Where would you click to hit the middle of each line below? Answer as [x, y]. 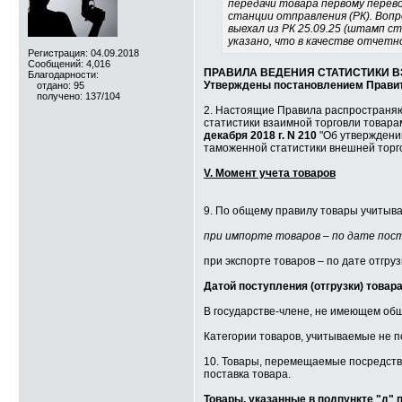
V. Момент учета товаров [270, 173]
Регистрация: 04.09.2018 [83, 53]
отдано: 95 [61, 85]
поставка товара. [247, 374]
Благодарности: [63, 74]
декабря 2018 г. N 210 [260, 135]
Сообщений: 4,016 [69, 64]
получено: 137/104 [79, 96]
